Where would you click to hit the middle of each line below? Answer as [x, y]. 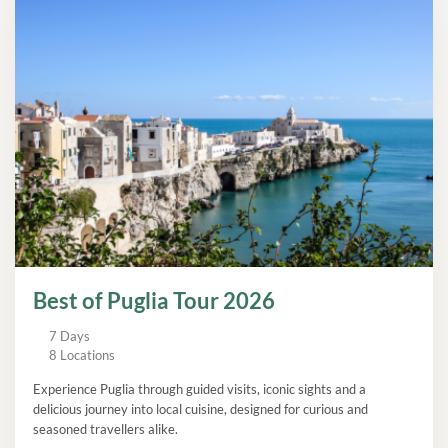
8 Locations [82, 354]
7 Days [70, 335]
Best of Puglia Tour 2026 [154, 300]
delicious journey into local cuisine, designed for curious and [200, 408]
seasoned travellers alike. [105, 428]
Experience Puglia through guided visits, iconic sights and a [199, 388]
